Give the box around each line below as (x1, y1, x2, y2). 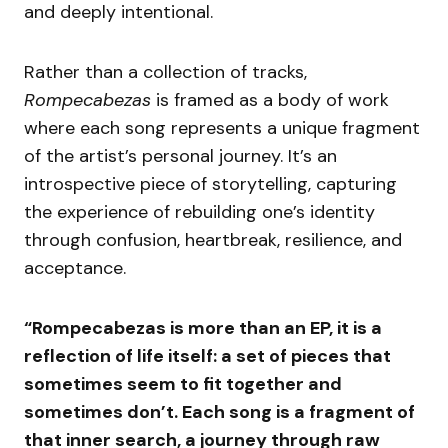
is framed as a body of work (151, 87, 389, 112)
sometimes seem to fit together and (24, 371, 342, 396)
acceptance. (24, 255, 126, 280)
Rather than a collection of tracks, (24, 59, 307, 84)
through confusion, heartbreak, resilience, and (24, 227, 402, 252)
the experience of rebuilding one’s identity (24, 199, 375, 224)
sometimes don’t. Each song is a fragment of (24, 399, 415, 424)
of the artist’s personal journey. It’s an (24, 143, 337, 168)
